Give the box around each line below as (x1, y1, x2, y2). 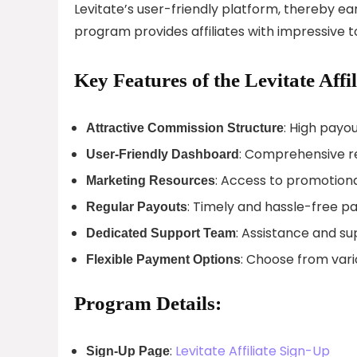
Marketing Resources (86, 173, 215, 187)
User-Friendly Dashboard (86, 147, 239, 161)
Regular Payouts (86, 199, 187, 214)
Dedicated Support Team (86, 226, 236, 240)
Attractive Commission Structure (86, 120, 284, 135)
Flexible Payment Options (86, 252, 241, 266)
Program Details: (74, 292, 222, 314)
